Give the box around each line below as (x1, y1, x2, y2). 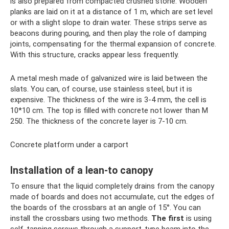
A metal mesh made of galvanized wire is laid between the (10, 73, 208, 83)
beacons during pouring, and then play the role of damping (10, 28, 207, 38)
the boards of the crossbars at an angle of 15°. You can (10, 202, 201, 212)
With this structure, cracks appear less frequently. (10, 50, 179, 59)
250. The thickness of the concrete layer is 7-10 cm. (10, 116, 188, 126)
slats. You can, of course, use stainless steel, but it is (10, 84, 192, 94)
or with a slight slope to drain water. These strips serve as (10, 17, 207, 27)
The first (151, 213, 184, 223)
